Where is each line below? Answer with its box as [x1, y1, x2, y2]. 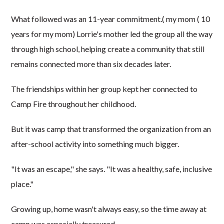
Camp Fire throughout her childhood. [11, 98, 136, 108]
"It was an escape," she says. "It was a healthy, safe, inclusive [11, 163, 212, 173]
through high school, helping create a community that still [11, 43, 205, 53]
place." [11, 178, 34, 188]
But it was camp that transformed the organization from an [11, 123, 211, 133]
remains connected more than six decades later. [11, 58, 171, 68]
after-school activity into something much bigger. [11, 138, 179, 148]
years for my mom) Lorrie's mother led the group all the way [11, 28, 213, 38]
